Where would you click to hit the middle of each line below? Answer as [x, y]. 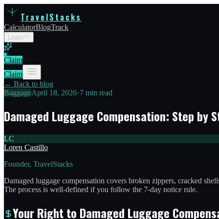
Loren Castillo [26, 147]
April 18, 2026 [54, 93]
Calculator [20, 27]
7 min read [96, 93]
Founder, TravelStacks [38, 164]
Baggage [18, 93]
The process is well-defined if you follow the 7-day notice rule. [101, 189]
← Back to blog [29, 84]
